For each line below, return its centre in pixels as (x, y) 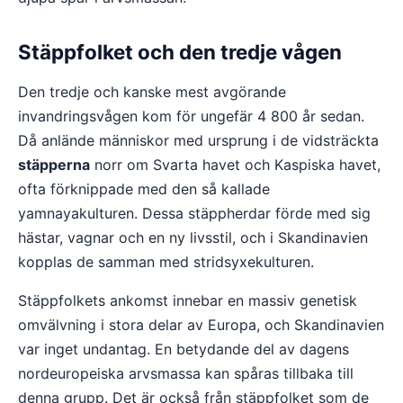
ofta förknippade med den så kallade (144, 189)
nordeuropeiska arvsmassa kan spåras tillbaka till (186, 373)
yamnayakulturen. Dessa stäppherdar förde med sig (194, 213)
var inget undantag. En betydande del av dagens (184, 349)
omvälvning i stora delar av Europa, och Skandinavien (201, 325)
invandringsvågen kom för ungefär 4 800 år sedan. (191, 116)
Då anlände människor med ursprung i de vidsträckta (198, 140)
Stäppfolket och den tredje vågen (180, 52)
